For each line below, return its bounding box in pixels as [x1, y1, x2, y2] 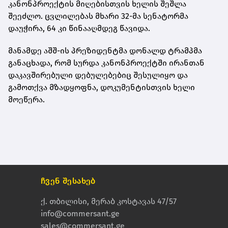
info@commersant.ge [41, 208, 120, 218]
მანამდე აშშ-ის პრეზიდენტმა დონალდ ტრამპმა [8, 45, 202, 55]
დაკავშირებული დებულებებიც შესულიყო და [8, 70, 188, 80]
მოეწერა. [8, 94, 45, 104]
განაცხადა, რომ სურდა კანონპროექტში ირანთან [8, 58, 205, 68]
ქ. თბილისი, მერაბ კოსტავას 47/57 [41, 196, 177, 206]
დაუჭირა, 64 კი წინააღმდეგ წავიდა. [8, 23, 150, 33]
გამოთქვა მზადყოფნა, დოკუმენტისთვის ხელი [8, 82, 195, 92]
